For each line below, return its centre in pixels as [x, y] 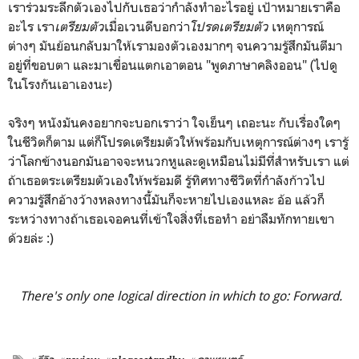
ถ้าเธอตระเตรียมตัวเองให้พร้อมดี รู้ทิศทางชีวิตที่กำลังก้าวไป [167, 180]
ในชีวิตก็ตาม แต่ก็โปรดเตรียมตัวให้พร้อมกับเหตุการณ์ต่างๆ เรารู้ [178, 141]
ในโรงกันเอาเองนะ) [62, 84]
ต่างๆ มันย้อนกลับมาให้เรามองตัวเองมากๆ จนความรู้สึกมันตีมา [175, 45]
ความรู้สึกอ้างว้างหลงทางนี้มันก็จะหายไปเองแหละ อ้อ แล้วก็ [166, 199]
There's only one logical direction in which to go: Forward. [179, 295]
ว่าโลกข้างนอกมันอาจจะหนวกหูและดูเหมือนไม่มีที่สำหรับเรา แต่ [179, 161]
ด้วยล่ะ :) [31, 238]
